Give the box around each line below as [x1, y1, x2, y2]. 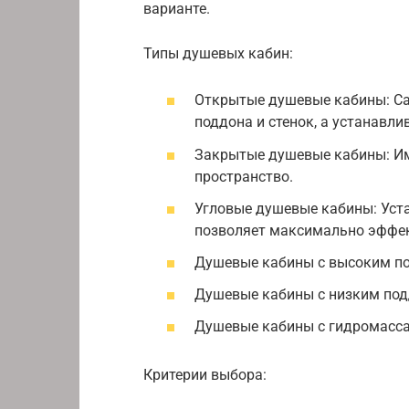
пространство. [194, 167, 293, 185]
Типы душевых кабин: [143, 45, 293, 63]
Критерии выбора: [143, 366, 267, 384]
